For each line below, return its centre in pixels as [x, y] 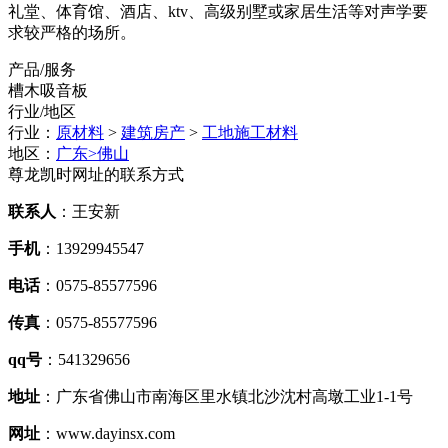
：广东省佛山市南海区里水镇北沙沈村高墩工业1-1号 [226, 396]
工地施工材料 [250, 132]
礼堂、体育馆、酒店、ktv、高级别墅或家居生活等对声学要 [218, 11]
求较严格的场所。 [72, 32]
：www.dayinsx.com [107, 433]
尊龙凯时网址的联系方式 [96, 174]
